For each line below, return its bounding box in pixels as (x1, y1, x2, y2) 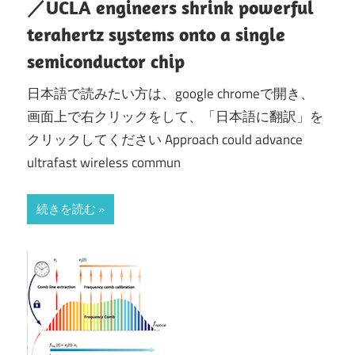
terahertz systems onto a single (27, 22, 285, 47)
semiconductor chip (27, 49, 185, 74)
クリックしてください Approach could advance (27, 128, 303, 150)
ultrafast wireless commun (27, 151, 181, 173)
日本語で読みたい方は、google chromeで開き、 (27, 82, 314, 104)
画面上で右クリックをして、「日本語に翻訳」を (27, 105, 323, 127)
